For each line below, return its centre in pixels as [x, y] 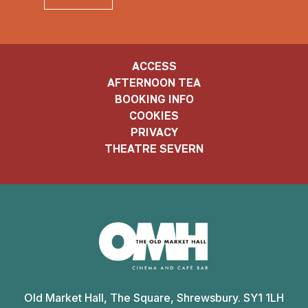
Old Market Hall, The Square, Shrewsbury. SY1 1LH [154, 298]
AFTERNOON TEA [154, 83]
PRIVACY [154, 132]
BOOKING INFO [154, 99]
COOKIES [154, 116]
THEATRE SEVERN [154, 149]
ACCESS [154, 66]
